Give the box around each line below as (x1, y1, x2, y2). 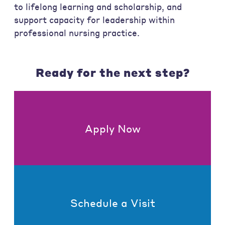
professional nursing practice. (14, 28, 140, 39)
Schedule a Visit (70, 195, 155, 209)
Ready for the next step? (35, 65, 190, 79)
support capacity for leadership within (14, 15, 175, 26)
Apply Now (84, 121, 141, 135)
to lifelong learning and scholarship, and (14, 2, 182, 13)
